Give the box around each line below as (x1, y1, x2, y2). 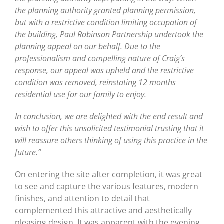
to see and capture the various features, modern (15, 180, 198, 192)
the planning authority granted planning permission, (15, 4, 196, 16)
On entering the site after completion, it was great (15, 168, 202, 180)
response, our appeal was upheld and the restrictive (15, 64, 194, 76)
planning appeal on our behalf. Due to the (15, 40, 160, 52)
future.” (15, 146, 41, 158)
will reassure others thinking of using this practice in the (15, 134, 207, 146)
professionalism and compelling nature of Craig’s (15, 52, 185, 64)
